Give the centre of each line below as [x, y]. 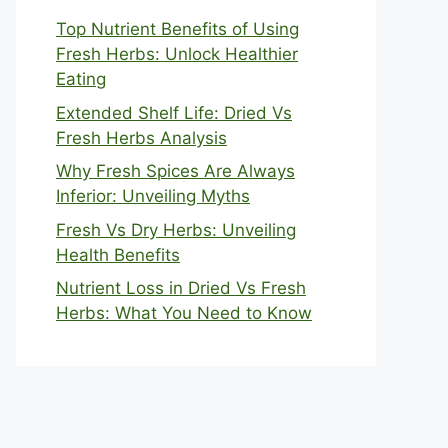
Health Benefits [118, 254]
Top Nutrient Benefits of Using [177, 29]
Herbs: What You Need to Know [184, 313]
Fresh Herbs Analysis [141, 137]
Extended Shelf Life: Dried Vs [174, 112]
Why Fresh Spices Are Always [175, 171]
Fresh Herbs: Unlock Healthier [177, 54]
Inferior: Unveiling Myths [153, 196]
